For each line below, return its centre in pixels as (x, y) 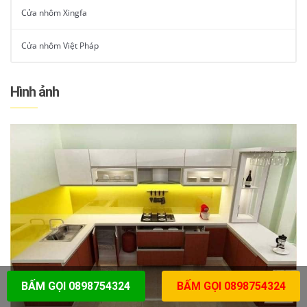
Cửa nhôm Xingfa (54, 13)
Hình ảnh (35, 92)
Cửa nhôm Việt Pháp (60, 46)
